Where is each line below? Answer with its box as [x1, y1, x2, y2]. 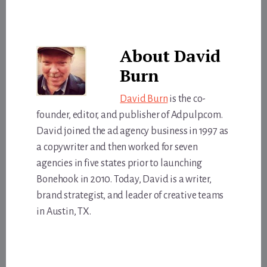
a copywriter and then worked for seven [36, 141, 198, 153]
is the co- [167, 93, 206, 104]
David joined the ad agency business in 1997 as [36, 125, 229, 136]
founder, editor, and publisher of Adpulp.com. [36, 109, 223, 120]
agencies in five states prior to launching [36, 157, 202, 169]
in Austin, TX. [36, 206, 91, 217]
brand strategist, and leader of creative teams [36, 190, 224, 201]
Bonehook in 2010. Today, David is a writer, [36, 173, 212, 185]
